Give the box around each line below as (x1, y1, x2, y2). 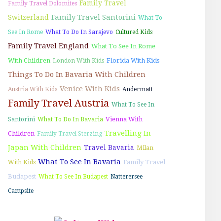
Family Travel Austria (8, 97, 109, 109)
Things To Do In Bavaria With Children (8, 70, 146, 79)
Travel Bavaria (84, 143, 134, 151)
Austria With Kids (8, 85, 57, 93)
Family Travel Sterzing (37, 130, 102, 137)
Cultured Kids (115, 28, 152, 36)
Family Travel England (8, 41, 89, 50)
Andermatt (122, 85, 153, 93)
